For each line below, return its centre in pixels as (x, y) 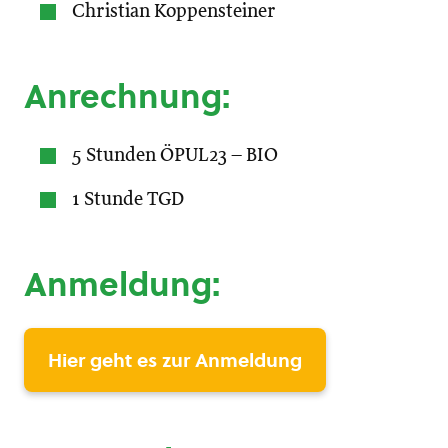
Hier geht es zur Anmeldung (175, 360)
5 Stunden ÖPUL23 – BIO (175, 155)
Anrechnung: (127, 96)
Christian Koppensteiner (173, 11)
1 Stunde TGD (128, 199)
